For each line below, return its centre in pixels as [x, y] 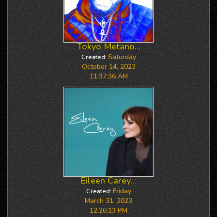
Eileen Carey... [108, 181]
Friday [122, 191]
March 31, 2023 [108, 201]
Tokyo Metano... [108, 46]
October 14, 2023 [108, 67]
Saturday [122, 57]
